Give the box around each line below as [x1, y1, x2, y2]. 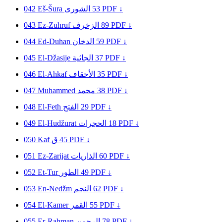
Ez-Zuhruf [38, 20, 72, 29]
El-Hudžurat [38, 118, 78, 127]
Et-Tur [38, 167, 60, 176]
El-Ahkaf [38, 69, 69, 78]
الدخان [72, 37, 94, 46]
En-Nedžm [38, 184, 74, 193]
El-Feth [38, 102, 63, 111]
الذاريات [71, 151, 97, 160]
